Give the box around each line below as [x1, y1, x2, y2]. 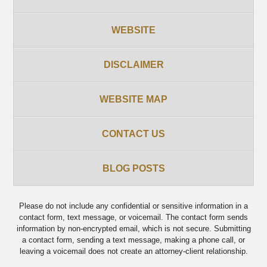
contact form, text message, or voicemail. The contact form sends [19, 212, 248, 222]
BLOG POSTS [102, 163, 165, 174]
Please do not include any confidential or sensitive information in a [19, 201, 248, 210]
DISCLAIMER [103, 60, 164, 70]
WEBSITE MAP [100, 94, 167, 105]
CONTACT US [102, 129, 165, 139]
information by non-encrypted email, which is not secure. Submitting [16, 223, 251, 233]
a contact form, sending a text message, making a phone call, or [22, 235, 245, 244]
